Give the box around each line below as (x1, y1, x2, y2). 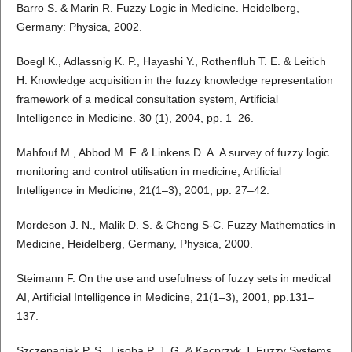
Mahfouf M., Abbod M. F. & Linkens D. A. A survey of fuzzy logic (16, 145, 329, 159)
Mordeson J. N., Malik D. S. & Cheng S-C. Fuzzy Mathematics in (16, 218, 335, 231)
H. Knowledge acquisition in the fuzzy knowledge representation (16, 73, 333, 86)
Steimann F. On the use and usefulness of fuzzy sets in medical (16, 271, 331, 284)
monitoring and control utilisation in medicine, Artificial (16, 164, 281, 178)
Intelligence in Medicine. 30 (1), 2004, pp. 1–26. (16, 111, 254, 124)
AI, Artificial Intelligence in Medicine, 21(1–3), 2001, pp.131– (16, 290, 314, 303)
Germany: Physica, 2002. (16, 20, 142, 33)
